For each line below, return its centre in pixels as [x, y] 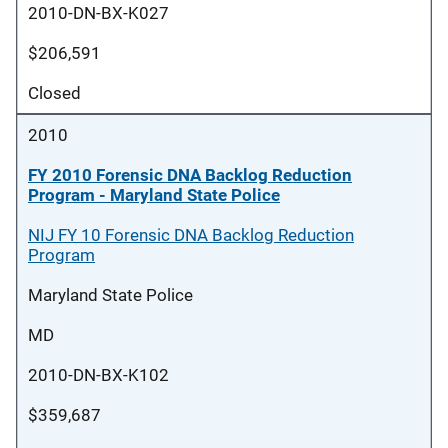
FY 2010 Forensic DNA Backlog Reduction [190, 175]
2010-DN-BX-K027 [98, 13]
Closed [54, 93]
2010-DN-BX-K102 [98, 375]
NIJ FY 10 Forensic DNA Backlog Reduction [191, 235]
